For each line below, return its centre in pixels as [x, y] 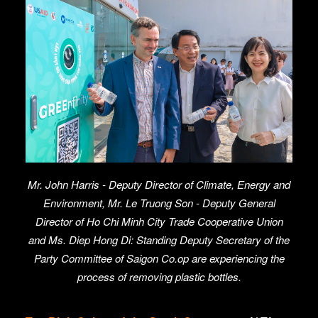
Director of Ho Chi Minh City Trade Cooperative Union [159, 221]
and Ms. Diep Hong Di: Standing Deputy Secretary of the [159, 239]
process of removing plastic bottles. [159, 276]
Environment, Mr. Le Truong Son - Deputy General [159, 202]
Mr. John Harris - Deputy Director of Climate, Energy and [159, 184]
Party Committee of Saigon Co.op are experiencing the [159, 258]
